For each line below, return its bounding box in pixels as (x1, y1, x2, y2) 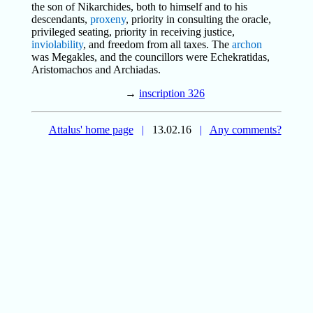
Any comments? (209, 123, 282, 136)
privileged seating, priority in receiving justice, (31, 25, 235, 38)
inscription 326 (139, 87, 205, 99)
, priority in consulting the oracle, (125, 13, 271, 25)
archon (231, 38, 262, 50)
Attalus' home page (48, 123, 133, 136)
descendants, (31, 13, 90, 25)
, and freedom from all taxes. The (82, 38, 232, 50)
